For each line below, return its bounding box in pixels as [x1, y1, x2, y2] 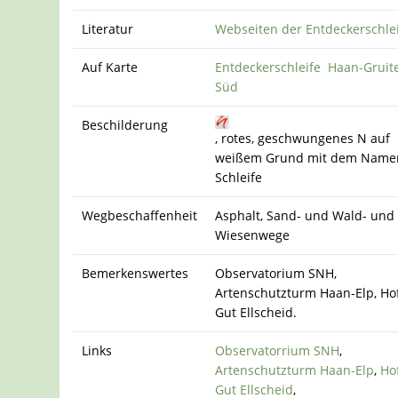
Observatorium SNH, [215, 265, 338, 283]
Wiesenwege [215, 227, 291, 244]
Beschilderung [82, 116, 169, 134]
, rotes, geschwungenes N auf [215, 130, 391, 147]
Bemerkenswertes [82, 265, 189, 283]
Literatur [82, 20, 134, 38]
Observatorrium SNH [215, 342, 340, 360]
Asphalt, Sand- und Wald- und [215, 207, 395, 225]
